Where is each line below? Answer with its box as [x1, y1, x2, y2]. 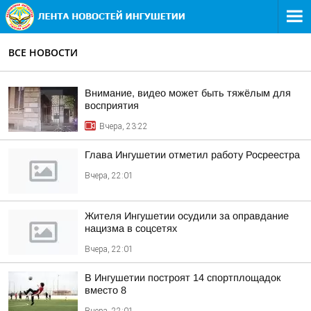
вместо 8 [85, 285, 126, 296]
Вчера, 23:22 [99, 121, 148, 131]
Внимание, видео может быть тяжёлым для [85, 87, 291, 99]
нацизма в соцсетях [85, 223, 177, 234]
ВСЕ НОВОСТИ [8, 46, 78, 59]
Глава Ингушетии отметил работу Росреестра [85, 149, 300, 160]
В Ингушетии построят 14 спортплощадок [85, 272, 280, 283]
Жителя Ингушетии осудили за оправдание [85, 210, 289, 221]
